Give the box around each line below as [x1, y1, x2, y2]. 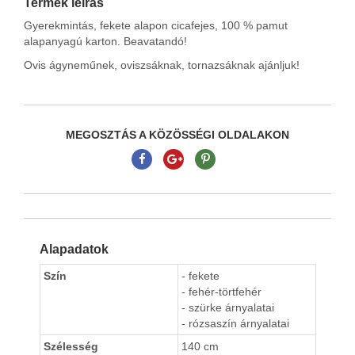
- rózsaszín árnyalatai [181, 317, 289, 330]
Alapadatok [40, 242, 109, 257]
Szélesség [44, 340, 98, 353]
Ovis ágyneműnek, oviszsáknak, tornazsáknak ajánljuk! [24, 59, 300, 72]
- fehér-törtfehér [181, 285, 261, 299]
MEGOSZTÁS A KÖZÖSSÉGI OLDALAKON [66, 128, 289, 142]
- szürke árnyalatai [181, 301, 274, 315]
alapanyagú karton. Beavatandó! [24, 35, 187, 48]
